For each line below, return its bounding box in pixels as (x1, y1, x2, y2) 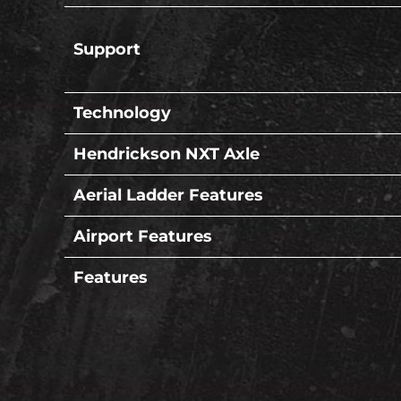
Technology (73, 103, 171, 124)
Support (73, 39, 141, 60)
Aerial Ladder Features (73, 185, 263, 206)
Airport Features (73, 226, 212, 247)
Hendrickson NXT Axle (73, 144, 260, 165)
